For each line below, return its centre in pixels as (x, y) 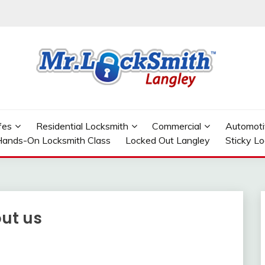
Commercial (177, 126)
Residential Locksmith (82, 126)
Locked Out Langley (168, 140)
